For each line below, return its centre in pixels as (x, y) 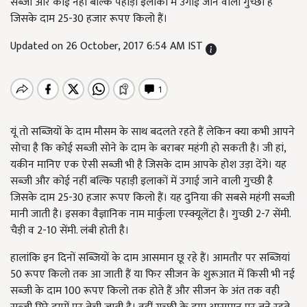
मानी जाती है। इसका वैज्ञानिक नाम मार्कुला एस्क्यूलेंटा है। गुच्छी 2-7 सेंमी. (150, 214)
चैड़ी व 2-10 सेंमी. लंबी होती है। (70, 231)
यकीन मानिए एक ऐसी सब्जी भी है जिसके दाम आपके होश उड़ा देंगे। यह (148, 165)
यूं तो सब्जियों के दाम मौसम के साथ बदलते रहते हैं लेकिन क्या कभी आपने (152, 132)
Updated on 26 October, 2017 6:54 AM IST (108, 46)
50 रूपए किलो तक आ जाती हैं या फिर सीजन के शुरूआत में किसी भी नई (152, 274)
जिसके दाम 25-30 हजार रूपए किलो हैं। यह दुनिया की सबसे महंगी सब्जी (152, 198)
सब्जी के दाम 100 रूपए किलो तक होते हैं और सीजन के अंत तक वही (145, 291)
